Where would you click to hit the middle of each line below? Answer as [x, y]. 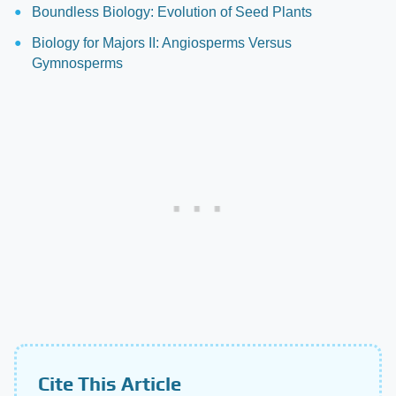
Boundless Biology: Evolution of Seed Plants [172, 12]
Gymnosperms [77, 63]
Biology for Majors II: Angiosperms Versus [162, 43]
